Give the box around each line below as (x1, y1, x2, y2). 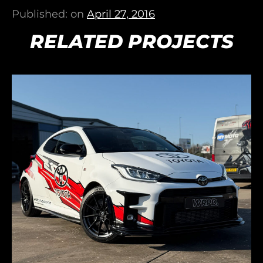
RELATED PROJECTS (29, 29, 234, 53)
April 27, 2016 (87, 7, 155, 21)
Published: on (12, 7, 87, 21)
